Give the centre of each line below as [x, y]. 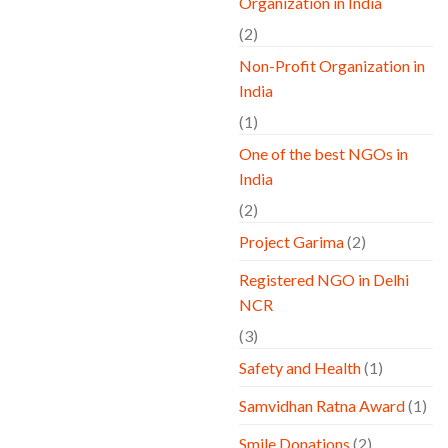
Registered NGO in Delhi [324, 280]
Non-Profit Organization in [332, 66]
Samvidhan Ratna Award [322, 406]
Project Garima [291, 242]
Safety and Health [300, 368]
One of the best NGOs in [323, 154]
